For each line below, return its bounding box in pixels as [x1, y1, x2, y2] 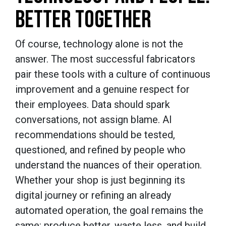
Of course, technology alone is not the [15, 37, 183, 50]
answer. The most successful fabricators [15, 52, 195, 65]
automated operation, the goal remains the [15, 204, 203, 216]
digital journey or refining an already [15, 189, 171, 201]
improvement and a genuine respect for [15, 83, 190, 95]
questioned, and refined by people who [15, 143, 186, 156]
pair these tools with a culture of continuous [15, 68, 210, 80]
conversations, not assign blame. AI [15, 113, 172, 126]
